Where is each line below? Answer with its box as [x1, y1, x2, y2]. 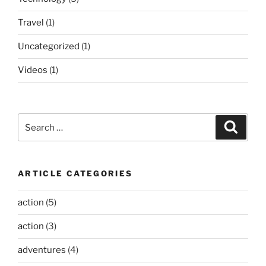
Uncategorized [18, 41, 80, 52]
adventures [18, 245, 66, 256]
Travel [18, 17, 44, 28]
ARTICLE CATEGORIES [18, 169, 133, 179]
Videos [18, 65, 47, 76]
